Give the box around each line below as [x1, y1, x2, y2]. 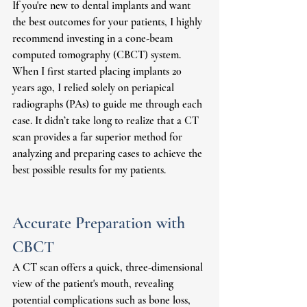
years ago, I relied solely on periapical [12, 81, 177, 95]
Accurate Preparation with [12, 213, 189, 234]
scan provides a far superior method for [12, 130, 185, 145]
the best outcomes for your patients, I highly [12, 15, 205, 29]
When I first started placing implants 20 [12, 64, 184, 79]
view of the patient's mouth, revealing [12, 277, 176, 291]
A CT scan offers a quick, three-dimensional [12, 260, 206, 275]
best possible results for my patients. [12, 163, 166, 177]
